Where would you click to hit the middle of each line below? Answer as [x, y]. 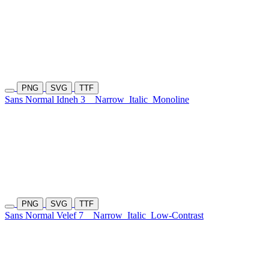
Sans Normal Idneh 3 [50, 100]
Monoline [171, 100]
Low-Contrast [177, 216]
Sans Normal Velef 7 [49, 216]
